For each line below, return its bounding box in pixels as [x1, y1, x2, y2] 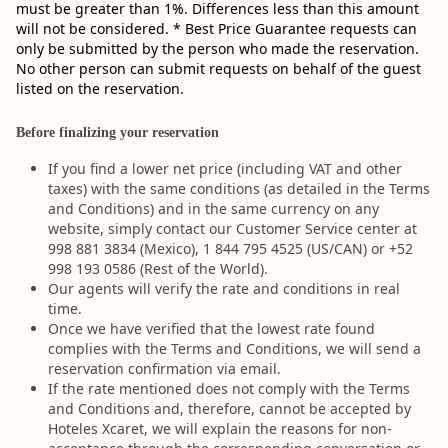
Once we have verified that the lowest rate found [48, 319, 375, 338]
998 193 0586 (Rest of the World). [48, 259, 268, 278]
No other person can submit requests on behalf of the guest [16, 59, 421, 78]
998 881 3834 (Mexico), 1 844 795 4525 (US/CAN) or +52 [48, 239, 413, 258]
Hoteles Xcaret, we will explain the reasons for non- [48, 419, 392, 438]
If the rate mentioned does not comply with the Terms [48, 379, 410, 398]
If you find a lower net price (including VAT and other [48, 159, 402, 178]
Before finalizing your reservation [16, 125, 219, 140]
